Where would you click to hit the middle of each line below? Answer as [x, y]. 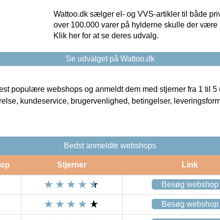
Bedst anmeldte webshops [110, 145]
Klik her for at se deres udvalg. [106, 35]
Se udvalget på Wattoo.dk [110, 58]
